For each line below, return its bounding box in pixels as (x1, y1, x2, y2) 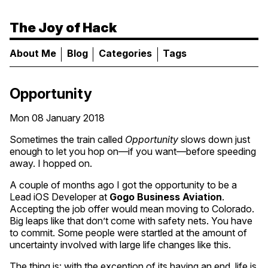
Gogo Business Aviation (109, 190, 222, 203)
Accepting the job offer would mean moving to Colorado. (10, 202, 254, 215)
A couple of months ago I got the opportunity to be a (10, 178, 237, 191)
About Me (10, 47, 56, 59)
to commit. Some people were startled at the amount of (10, 226, 247, 239)
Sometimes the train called (10, 133, 125, 145)
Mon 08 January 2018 (10, 111, 105, 124)
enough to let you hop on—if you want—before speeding (10, 145, 256, 157)
